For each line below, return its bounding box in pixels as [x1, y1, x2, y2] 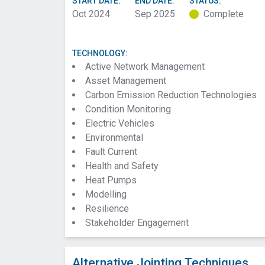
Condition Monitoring [85, 104, 171, 115]
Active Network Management [85, 61, 205, 72]
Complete [203, 8, 244, 20]
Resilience [85, 203, 129, 214]
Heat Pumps [85, 174, 137, 186]
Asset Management [85, 75, 166, 86]
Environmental [85, 132, 143, 143]
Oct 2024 [72, 8, 110, 20]
